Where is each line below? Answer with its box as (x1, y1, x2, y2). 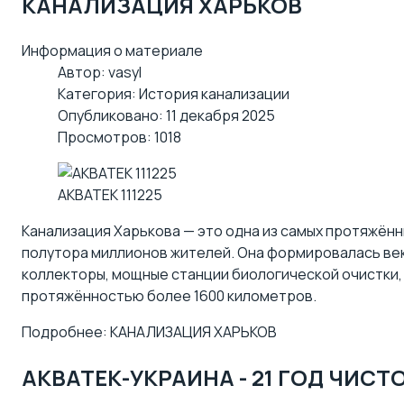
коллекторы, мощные (22, 264, 171, 285)
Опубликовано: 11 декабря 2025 (58, 106, 275, 126)
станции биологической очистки (171, 264, 399, 285)
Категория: (58, 84, 139, 105)
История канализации (139, 84, 289, 105)
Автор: (58, 62, 108, 83)
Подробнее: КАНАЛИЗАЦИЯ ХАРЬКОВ (22, 322, 277, 343)
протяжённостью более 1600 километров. (22, 286, 317, 307)
